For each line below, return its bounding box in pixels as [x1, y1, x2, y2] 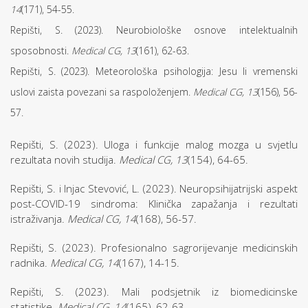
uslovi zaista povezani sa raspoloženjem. [10, 85, 193, 98]
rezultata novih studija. [10, 153, 119, 166]
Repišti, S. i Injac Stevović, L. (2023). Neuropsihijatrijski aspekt [10, 181, 298, 195]
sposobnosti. [10, 44, 71, 57]
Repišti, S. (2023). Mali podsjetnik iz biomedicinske [10, 285, 298, 298]
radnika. [10, 256, 50, 269]
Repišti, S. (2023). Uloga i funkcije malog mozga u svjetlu [10, 137, 298, 151]
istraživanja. [10, 212, 67, 225]
